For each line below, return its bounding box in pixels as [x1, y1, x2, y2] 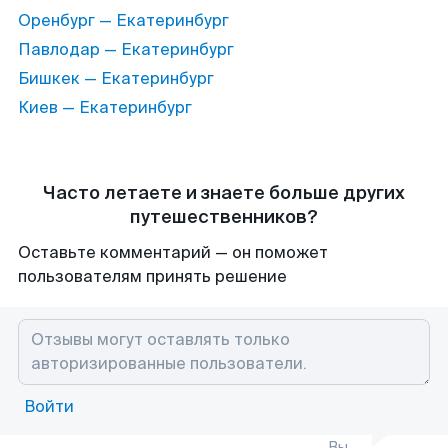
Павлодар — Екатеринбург [18, 39, 234, 60]
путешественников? [130, 205, 318, 229]
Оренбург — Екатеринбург [18, 10, 229, 31]
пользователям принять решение [18, 266, 287, 287]
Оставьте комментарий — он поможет [18, 242, 328, 263]
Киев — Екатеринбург [18, 97, 192, 118]
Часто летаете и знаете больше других [43, 181, 405, 205]
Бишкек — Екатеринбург [18, 68, 214, 89]
